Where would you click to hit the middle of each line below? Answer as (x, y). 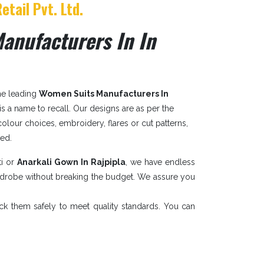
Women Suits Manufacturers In (104, 94)
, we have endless (161, 162)
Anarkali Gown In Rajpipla (72, 162)
